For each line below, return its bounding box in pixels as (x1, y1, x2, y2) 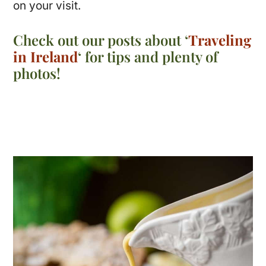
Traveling (188, 30, 252, 49)
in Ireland (13, 46, 78, 66)
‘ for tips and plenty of (78, 46, 218, 66)
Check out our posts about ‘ (13, 30, 189, 49)
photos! (13, 63, 61, 83)
